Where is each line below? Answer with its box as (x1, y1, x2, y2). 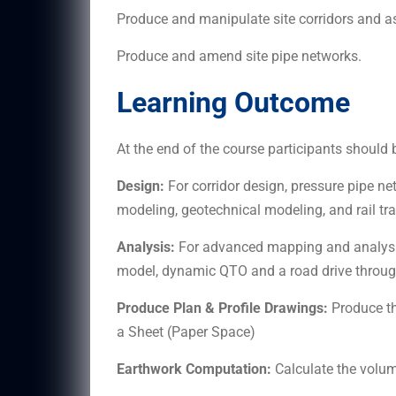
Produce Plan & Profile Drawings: (117, 299, 328, 316)
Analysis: (117, 238, 175, 255)
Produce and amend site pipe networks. (117, 47, 362, 65)
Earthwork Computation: (117, 360, 271, 377)
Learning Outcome (117, 85, 350, 119)
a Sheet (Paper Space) (117, 323, 255, 340)
